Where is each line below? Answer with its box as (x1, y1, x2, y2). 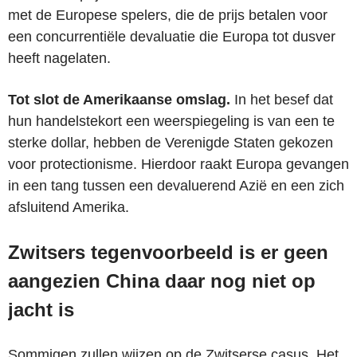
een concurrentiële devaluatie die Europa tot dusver (8, 28, 335, 45)
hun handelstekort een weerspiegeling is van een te (8, 112, 335, 129)
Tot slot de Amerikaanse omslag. (8, 91, 230, 108)
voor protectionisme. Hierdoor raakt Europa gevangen (8, 155, 349, 172)
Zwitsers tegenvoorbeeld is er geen (8, 241, 328, 263)
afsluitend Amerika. (8, 198, 129, 215)
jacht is (8, 298, 74, 320)
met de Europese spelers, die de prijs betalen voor (8, 6, 328, 23)
